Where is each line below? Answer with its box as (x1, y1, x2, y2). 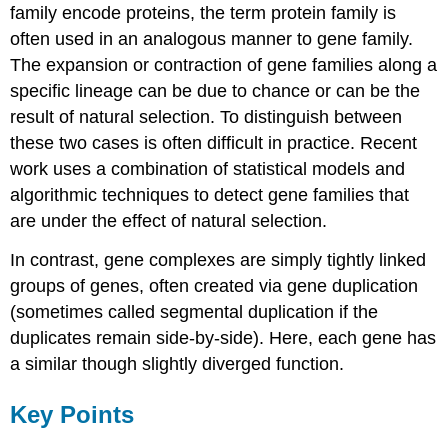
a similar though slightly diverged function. (10, 353, 345, 374)
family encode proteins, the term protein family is (10, 3, 397, 24)
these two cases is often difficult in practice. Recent (10, 133, 418, 154)
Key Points (10, 400, 135, 428)
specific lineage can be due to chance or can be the (10, 81, 421, 102)
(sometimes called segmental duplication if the (10, 301, 379, 322)
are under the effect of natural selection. (10, 211, 328, 232)
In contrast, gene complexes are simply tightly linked (10, 249, 427, 270)
